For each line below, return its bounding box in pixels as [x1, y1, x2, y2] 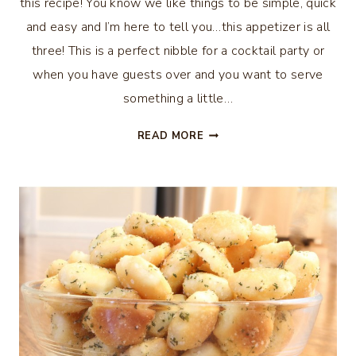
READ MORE [137, 129, 204, 143]
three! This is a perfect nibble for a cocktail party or [31, 42, 325, 60]
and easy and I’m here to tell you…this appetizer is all [25, 18, 331, 36]
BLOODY [203, 125, 250, 139]
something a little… [122, 90, 234, 107]
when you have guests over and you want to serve [33, 66, 323, 83]
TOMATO [203, 163, 253, 177]
